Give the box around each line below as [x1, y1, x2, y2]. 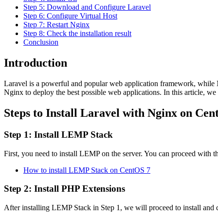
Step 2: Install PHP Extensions [4, 183, 125, 194]
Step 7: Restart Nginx [23, 20, 90, 29]
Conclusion [23, 38, 58, 47]
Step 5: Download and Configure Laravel [23, 3, 151, 12]
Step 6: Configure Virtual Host [23, 12, 117, 20]
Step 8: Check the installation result [23, 29, 131, 38]
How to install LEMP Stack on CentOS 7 [23, 165, 150, 174]
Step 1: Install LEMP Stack [4, 129, 113, 140]
